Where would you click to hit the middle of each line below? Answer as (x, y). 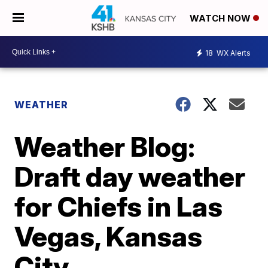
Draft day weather (130, 176)
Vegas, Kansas (109, 236)
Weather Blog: (105, 147)
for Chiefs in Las (119, 206)
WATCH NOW (221, 19)
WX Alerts (233, 53)
